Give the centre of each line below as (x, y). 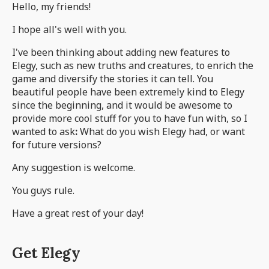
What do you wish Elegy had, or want (161, 132)
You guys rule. (43, 191)
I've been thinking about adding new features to (121, 53)
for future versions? (57, 145)
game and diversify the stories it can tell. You (113, 79)
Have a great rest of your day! (78, 213)
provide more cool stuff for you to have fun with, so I (130, 119)
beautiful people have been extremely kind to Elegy (128, 92)
